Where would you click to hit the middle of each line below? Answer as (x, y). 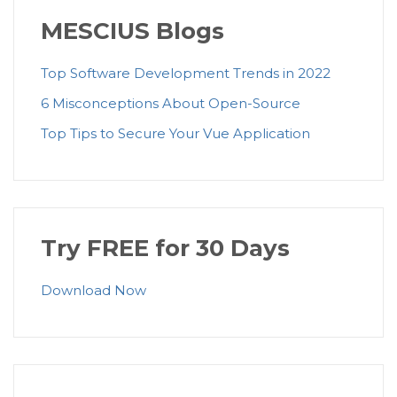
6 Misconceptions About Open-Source (171, 104)
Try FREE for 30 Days (165, 249)
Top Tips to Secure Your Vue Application (175, 134)
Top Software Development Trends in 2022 (186, 74)
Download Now (93, 291)
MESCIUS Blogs (132, 31)
